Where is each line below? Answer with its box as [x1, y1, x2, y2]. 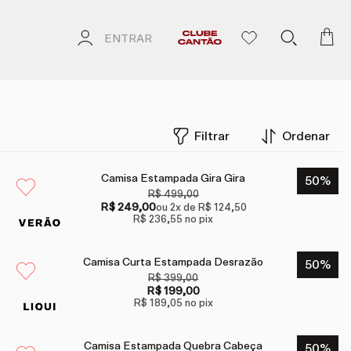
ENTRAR [104, 34, 152, 45]
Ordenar [282, 130, 330, 143]
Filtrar [194, 130, 230, 143]
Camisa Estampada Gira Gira [101, 173, 246, 185]
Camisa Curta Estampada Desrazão [83, 257, 264, 269]
